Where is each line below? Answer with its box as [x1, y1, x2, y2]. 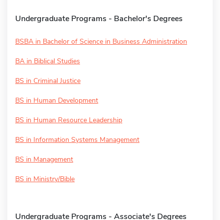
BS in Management [15, 154, 73, 164]
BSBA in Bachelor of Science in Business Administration [15, 36, 187, 46]
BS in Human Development [15, 95, 98, 105]
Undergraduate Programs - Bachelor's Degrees [15, 13, 183, 24]
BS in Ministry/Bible [15, 174, 75, 184]
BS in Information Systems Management [15, 135, 139, 144]
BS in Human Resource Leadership [15, 115, 122, 125]
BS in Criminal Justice [15, 76, 81, 85]
